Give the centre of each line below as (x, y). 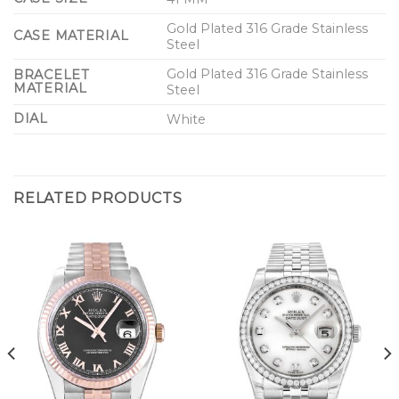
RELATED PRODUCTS (98, 198)
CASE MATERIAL (71, 35)
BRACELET (52, 74)
